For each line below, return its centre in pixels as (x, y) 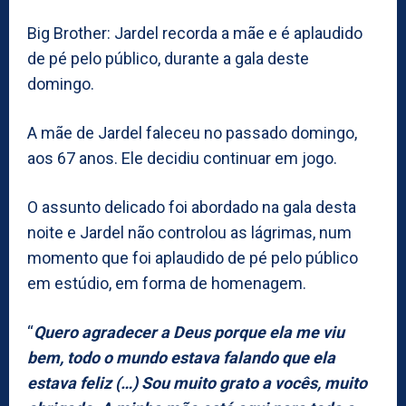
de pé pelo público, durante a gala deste (168, 58)
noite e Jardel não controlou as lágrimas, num (189, 232)
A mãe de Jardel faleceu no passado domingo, (192, 132)
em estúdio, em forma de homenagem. (167, 283)
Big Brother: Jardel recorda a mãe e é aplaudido (195, 33)
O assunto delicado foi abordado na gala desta (192, 207)
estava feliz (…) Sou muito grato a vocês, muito (197, 382)
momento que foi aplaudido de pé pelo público (193, 257)
